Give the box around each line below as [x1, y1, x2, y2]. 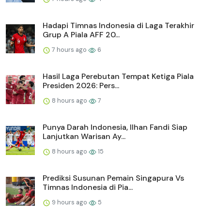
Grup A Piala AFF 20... [43, 30, 120, 40]
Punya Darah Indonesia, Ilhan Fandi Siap [43, 122, 187, 133]
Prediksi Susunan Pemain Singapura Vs [43, 173, 184, 184]
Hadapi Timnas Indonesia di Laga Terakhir [43, 20, 194, 31]
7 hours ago [50, 46, 88, 54]
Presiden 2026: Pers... [43, 80, 119, 91]
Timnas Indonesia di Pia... [43, 182, 133, 193]
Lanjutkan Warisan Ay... [43, 131, 125, 142]
